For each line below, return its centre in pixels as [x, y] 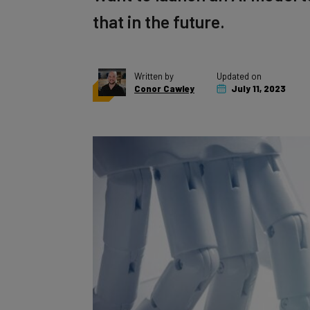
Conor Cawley [164, 73]
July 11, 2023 [257, 73]
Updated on [239, 61]
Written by [154, 61]
